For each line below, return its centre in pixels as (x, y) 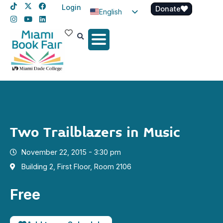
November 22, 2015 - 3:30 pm (71, 152)
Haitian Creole (132, 44)
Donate (168, 9)
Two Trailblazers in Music (95, 133)
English (111, 11)
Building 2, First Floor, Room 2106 (76, 167)
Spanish (112, 28)
